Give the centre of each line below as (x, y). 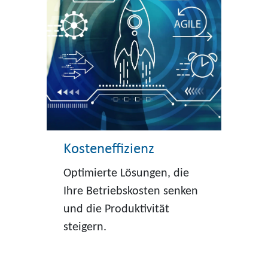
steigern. (85, 227)
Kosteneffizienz (109, 149)
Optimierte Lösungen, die (126, 173)
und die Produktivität (116, 209)
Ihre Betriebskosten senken (130, 191)
